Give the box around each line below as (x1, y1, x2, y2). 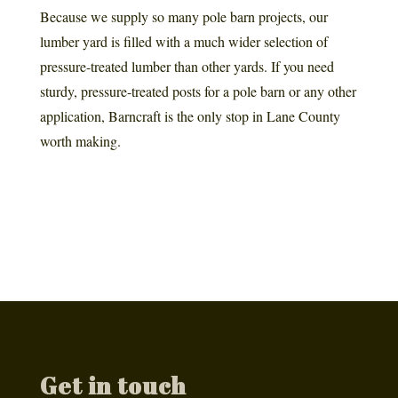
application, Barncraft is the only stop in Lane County (39, 106, 340, 125)
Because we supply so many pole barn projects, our (39, 6, 328, 26)
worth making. (39, 131, 121, 150)
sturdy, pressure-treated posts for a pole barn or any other (39, 81, 356, 100)
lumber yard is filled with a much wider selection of (39, 31, 328, 51)
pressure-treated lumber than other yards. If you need (39, 56, 334, 76)
